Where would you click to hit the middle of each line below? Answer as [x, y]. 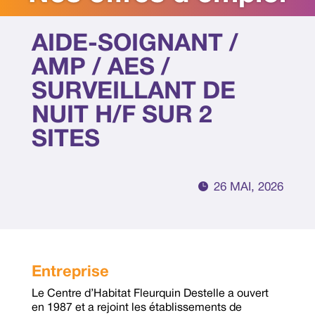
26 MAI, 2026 [249, 188]
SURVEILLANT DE [133, 93]
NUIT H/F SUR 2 [122, 117]
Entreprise [70, 272]
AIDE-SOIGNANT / [135, 45]
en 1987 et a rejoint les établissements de [136, 308]
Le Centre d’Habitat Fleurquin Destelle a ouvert [150, 294]
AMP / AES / [101, 69]
